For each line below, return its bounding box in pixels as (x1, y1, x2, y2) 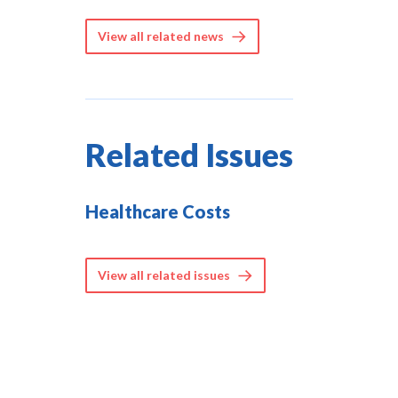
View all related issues (98, 267, 230, 283)
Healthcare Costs (85, 201, 230, 223)
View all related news (98, 28, 224, 44)
